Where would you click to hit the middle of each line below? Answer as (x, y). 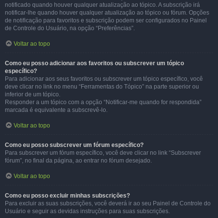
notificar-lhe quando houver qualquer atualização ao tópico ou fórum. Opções (107, 13)
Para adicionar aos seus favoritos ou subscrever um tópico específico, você (104, 79)
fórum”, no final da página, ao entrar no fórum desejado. (78, 161)
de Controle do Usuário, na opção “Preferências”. (70, 28)
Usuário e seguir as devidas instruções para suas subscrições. (87, 211)
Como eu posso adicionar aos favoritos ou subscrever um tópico (94, 63)
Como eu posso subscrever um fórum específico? (74, 145)
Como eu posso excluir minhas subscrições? (67, 196)
